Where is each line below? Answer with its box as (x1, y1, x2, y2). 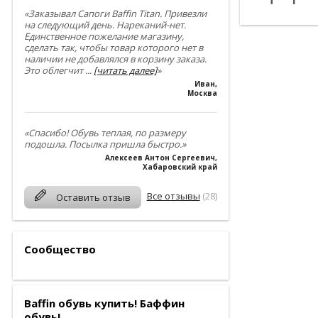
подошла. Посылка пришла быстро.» (23, 137, 186, 150)
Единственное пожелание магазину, (23, 29, 184, 43)
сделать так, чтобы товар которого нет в (23, 40, 203, 54)
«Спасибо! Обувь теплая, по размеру (23, 126, 186, 139)
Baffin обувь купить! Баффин (23, 296, 185, 310)
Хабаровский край (142, 161, 217, 172)
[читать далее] (93, 63, 157, 77)
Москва (187, 87, 217, 98)
